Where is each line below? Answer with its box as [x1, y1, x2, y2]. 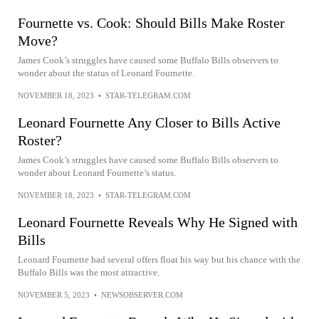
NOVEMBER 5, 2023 [18, 291, 90, 299]
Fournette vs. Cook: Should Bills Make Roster [18, 15, 285, 31]
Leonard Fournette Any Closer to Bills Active [18, 115, 281, 130]
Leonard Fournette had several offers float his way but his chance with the [18, 254, 300, 265]
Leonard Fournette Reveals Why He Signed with [18, 214, 298, 230]
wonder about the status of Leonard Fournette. [18, 68, 194, 78]
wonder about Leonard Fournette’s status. [18, 167, 176, 178]
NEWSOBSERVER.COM [101, 291, 183, 299]
